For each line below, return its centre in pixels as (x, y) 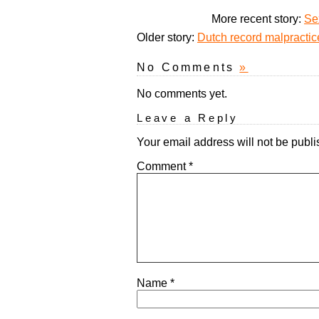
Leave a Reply (188, 118)
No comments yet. (182, 94)
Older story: (167, 38)
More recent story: (258, 19)
